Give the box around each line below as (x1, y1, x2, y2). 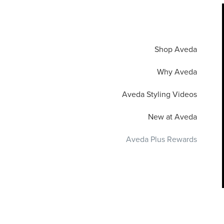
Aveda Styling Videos (121, 89, 197, 99)
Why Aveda (156, 67, 197, 77)
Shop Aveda (154, 44, 197, 54)
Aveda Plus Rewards (125, 134, 197, 144)
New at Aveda (147, 112, 197, 122)
